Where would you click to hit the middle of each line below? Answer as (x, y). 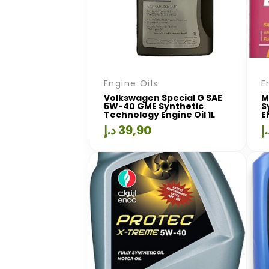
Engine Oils (131, 83)
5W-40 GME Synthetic (154, 106)
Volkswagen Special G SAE (163, 98)
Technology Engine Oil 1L (159, 114)
